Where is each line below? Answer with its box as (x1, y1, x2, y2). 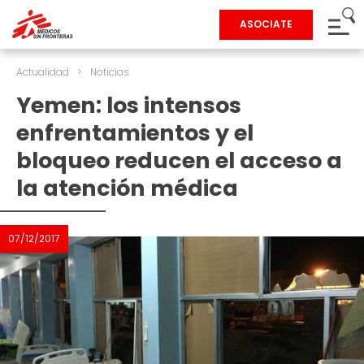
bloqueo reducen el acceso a (16, 145, 342, 175)
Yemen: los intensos (16, 90, 241, 120)
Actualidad (16, 65, 69, 79)
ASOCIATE (240, 17, 292, 31)
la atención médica (16, 173, 238, 203)
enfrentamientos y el (16, 118, 253, 148)
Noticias (90, 65, 129, 79)
